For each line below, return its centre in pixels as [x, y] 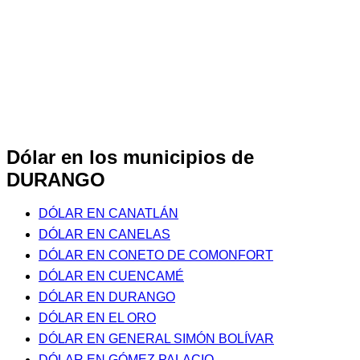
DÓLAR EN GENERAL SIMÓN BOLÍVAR [156, 339]
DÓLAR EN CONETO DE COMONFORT [156, 256]
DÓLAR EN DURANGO [107, 297]
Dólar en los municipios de [130, 157]
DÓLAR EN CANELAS [104, 235]
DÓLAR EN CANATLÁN [108, 214]
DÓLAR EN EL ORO [97, 318]
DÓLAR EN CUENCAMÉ [111, 276]
